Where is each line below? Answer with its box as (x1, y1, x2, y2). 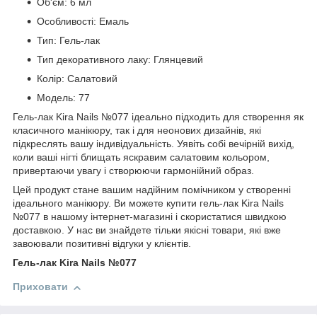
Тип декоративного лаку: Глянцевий (37, 54, 203, 66)
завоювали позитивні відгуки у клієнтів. (13, 238, 191, 250)
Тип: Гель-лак (37, 35, 100, 47)
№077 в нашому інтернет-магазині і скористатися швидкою (13, 211, 287, 223)
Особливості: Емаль (37, 16, 129, 28)
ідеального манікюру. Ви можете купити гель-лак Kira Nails (13, 197, 284, 209)
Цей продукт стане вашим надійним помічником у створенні (13, 184, 291, 196)
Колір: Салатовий (37, 73, 117, 85)
